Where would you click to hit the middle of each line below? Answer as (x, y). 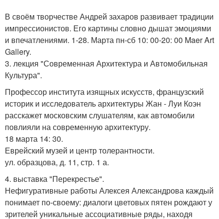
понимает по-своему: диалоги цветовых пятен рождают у (109, 202)
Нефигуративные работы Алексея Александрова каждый (109, 190)
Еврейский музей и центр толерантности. (80, 150)
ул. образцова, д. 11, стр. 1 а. (57, 162)
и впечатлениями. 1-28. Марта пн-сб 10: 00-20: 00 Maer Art (109, 40)
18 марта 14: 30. (34, 139)
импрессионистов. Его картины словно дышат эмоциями (108, 28)
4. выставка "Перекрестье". (55, 179)
